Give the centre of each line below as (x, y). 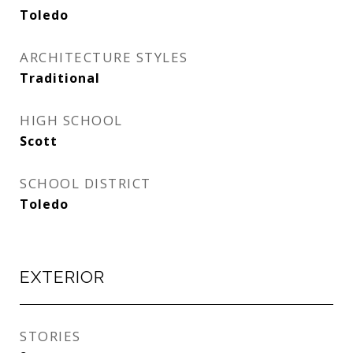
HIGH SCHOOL (71, 120)
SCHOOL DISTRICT (85, 183)
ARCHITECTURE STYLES (104, 57)
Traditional (60, 78)
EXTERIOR (62, 277)
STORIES (50, 336)
